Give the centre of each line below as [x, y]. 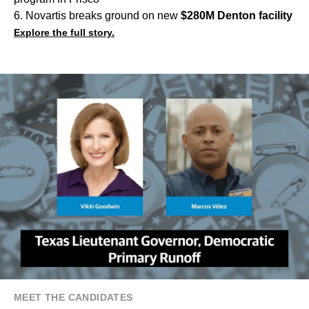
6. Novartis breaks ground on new [97, 15]
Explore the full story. [64, 32]
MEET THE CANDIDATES [73, 297]
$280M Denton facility [237, 15]
